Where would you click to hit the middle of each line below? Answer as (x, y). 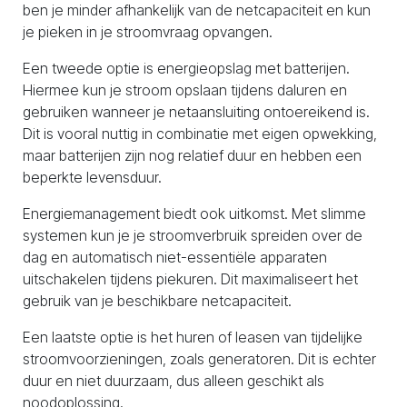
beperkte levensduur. (92, 177)
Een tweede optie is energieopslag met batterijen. (186, 68)
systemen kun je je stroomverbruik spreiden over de (193, 235)
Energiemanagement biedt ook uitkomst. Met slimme (194, 213)
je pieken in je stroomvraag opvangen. (148, 32)
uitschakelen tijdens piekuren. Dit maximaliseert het (190, 279)
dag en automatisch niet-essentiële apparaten (175, 257)
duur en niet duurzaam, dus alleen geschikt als (174, 381)
